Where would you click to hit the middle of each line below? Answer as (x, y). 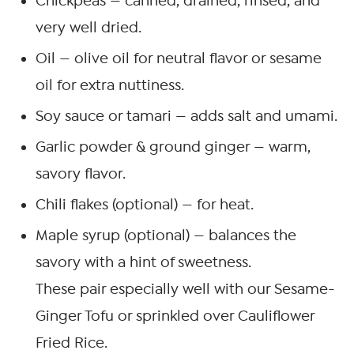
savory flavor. (81, 173)
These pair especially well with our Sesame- (185, 289)
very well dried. (88, 27)
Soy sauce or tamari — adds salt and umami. (186, 116)
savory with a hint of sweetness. (143, 262)
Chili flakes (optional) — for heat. (145, 204)
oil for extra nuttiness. (110, 85)
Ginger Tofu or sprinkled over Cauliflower (175, 316)
